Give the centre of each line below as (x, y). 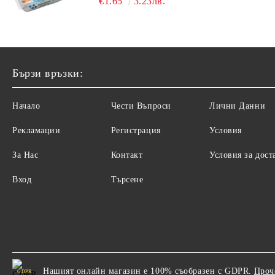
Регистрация (136, 130)
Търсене (127, 180)
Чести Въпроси (141, 106)
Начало (26, 106)
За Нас (25, 155)
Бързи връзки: (48, 73)
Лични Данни (238, 106)
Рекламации (37, 130)
